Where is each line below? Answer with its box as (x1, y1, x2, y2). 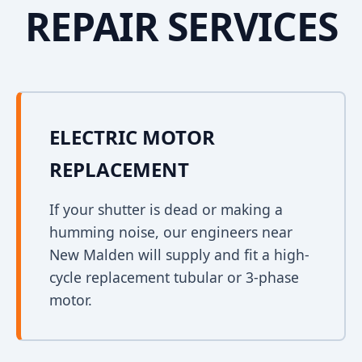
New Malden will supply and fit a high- (49, 245, 309, 264)
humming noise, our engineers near (49, 222, 293, 242)
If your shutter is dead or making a (49, 200, 283, 219)
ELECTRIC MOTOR (49, 124, 215, 150)
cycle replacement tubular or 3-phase (49, 267, 299, 287)
